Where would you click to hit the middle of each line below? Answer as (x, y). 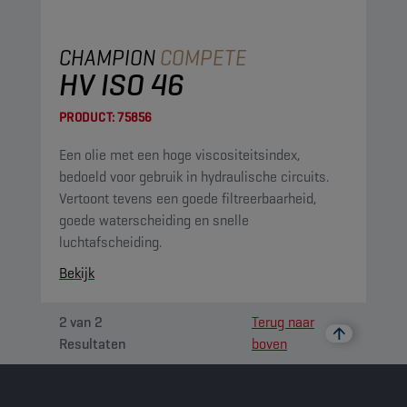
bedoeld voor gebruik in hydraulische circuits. (194, 177)
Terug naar (283, 322)
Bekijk (77, 273)
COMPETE (203, 58)
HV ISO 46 (122, 84)
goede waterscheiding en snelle (154, 220)
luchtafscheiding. (110, 242)
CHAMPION (108, 58)
